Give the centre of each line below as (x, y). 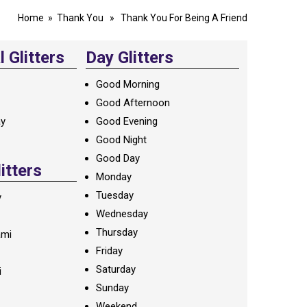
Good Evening (126, 121)
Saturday (115, 269)
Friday (109, 251)
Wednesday (122, 214)
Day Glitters (129, 58)
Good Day (118, 158)
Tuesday (114, 195)
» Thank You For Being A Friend (175, 18)
